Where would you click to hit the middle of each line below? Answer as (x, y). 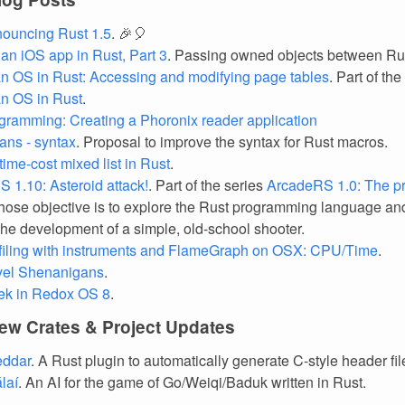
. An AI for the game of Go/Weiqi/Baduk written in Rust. (192, 382)
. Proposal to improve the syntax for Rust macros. (232, 141)
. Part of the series (207, 185)
